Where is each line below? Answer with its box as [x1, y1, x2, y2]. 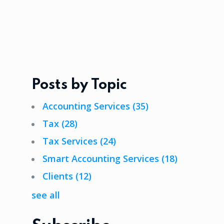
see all [31, 188, 60, 201]
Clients [42, 169, 76, 182]
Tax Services [42, 134, 100, 147]
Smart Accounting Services [42, 152, 162, 164]
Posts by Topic [31, 77, 127, 92]
